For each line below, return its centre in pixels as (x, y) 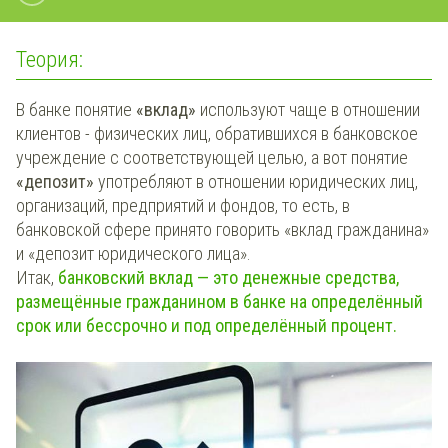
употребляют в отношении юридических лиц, (256, 181)
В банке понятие (76, 109)
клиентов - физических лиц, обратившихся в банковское (217, 133)
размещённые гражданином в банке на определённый (219, 301)
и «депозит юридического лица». (133, 253)
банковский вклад (123, 277)
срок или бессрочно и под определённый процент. (206, 325)
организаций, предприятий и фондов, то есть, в (183, 205)
